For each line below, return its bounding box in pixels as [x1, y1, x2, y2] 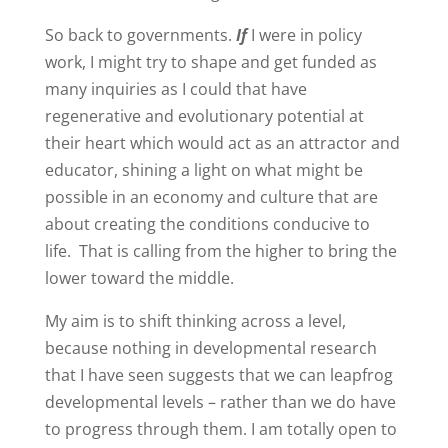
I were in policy [250, 23, 362, 46]
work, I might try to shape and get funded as [44, 50, 377, 73]
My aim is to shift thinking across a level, [44, 309, 346, 332]
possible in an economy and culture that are [44, 185, 378, 208]
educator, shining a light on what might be [44, 158, 363, 181]
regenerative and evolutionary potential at [44, 104, 364, 127]
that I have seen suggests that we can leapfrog [44, 363, 393, 386]
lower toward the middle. [44, 266, 234, 289]
